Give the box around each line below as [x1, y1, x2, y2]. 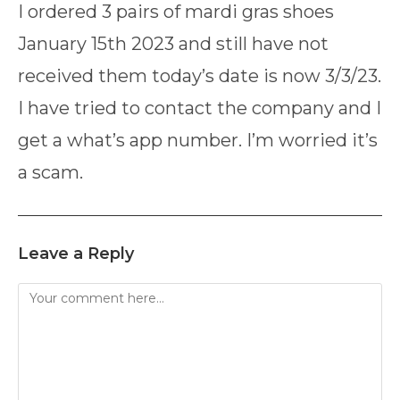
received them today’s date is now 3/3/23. [18, 64, 381, 87]
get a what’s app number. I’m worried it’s [18, 129, 378, 151]
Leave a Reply [18, 243, 134, 263]
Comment [17, 284, 82, 301]
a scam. [18, 161, 83, 183]
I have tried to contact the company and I [18, 96, 381, 119]
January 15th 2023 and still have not [18, 32, 329, 54]
